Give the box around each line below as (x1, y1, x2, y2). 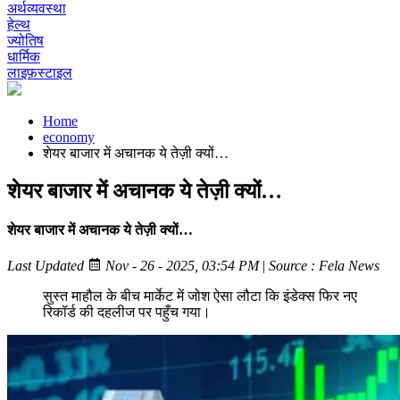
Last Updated (7, 258, 87, 274)
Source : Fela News (269, 258, 379, 274)
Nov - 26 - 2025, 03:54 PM (102, 258, 259, 274)
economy (43, 129, 95, 145)
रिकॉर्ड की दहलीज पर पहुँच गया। (43, 304, 211, 321)
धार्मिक (7, 49, 40, 64)
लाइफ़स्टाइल (7, 65, 72, 80)
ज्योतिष (7, 33, 44, 48)
